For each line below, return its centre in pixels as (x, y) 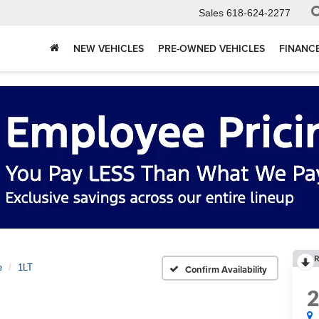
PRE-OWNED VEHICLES (211, 49)
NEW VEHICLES (109, 49)
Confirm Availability (226, 269)
